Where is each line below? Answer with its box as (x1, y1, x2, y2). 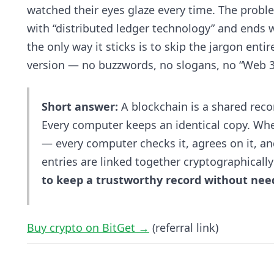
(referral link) (149, 220, 218, 235)
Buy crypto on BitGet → (27, 220, 149, 235)
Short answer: (41, 98, 118, 114)
